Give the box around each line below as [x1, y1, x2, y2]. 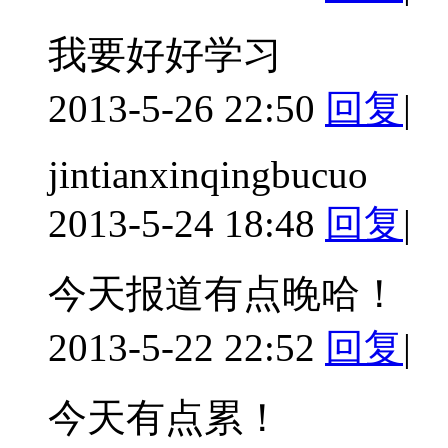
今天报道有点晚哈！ [48, 271, 399, 315]
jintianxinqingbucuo [48, 152, 368, 196]
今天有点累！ [48, 395, 282, 439]
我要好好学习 [48, 32, 282, 76]
